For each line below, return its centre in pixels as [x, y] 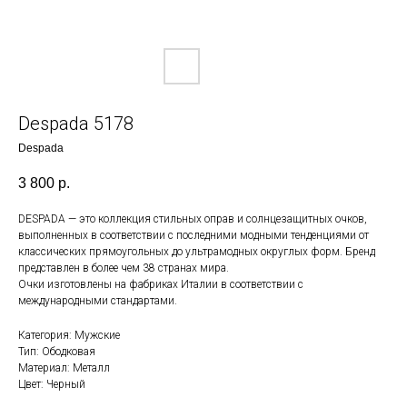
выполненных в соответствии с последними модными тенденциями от [194, 236]
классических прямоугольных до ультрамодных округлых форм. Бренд [197, 252]
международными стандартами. [98, 301]
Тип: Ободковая [57, 352]
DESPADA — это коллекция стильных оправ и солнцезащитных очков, [193, 219]
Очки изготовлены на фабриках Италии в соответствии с [161, 285]
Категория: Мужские [69, 336]
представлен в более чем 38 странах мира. [124, 268]
